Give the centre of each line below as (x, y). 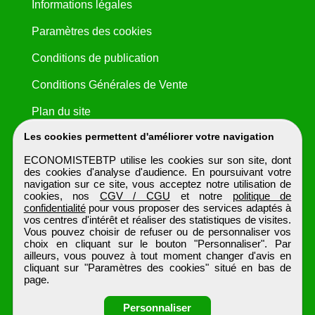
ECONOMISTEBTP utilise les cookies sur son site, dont (157, 160)
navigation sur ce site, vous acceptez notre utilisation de (157, 184)
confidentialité (54, 208)
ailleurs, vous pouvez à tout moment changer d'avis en (157, 256)
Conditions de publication (95, 58)
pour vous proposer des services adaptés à (188, 208)
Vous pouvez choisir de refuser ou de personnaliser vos (157, 232)
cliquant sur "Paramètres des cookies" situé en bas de (157, 268)
